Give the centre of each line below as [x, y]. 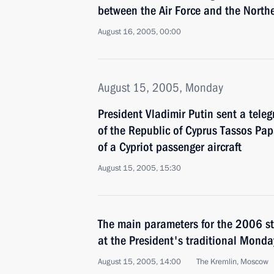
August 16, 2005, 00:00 [139, 32]
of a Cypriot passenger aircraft [170, 147]
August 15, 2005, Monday [161, 87]
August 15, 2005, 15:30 [139, 168]
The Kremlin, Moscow [232, 262]
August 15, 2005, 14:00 [139, 262]
